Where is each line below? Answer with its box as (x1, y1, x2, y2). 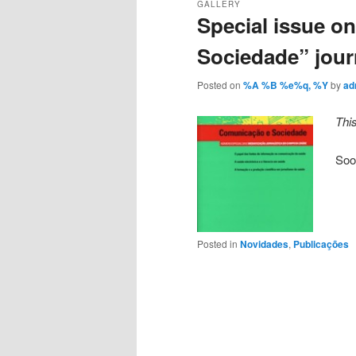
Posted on (197, 78, 243, 92)
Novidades (240, 237, 288, 252)
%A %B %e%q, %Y (243, 78, 328, 93)
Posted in (197, 237, 238, 251)
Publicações (293, 237, 349, 252)
